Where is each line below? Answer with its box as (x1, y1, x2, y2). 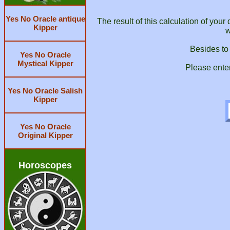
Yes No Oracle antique (5, 14, 85, 23)
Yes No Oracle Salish (8, 86, 83, 95)
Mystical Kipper (17, 59, 73, 68)
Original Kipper (17, 131, 73, 140)
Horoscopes (18, 160, 72, 170)
